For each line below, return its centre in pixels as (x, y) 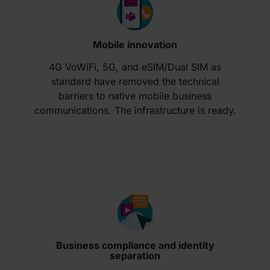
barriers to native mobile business (135, 96)
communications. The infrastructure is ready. (135, 110)
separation (135, 256)
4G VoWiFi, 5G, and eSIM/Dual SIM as (135, 67)
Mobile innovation (135, 45)
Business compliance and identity (135, 245)
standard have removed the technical (135, 81)
